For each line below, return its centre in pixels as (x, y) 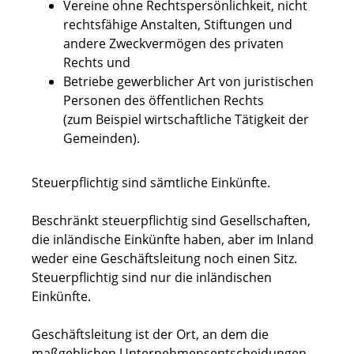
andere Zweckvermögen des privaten (173, 44)
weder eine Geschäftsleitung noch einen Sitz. (164, 259)
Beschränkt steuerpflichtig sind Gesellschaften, (171, 221)
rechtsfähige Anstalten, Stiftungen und (178, 25)
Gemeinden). (102, 139)
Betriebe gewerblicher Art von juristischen (188, 82)
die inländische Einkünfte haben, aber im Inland (173, 240)
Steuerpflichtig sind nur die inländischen (152, 278)
